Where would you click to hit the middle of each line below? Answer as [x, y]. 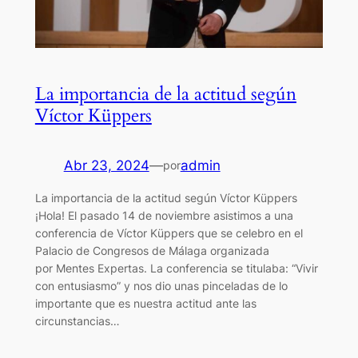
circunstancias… [77, 320]
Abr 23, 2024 [106, 165]
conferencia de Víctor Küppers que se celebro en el [169, 233]
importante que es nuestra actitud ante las [145, 303]
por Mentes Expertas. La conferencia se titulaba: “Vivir [176, 268]
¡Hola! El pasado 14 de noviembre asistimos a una [164, 215]
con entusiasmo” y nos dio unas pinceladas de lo [161, 285]
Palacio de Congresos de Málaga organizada [152, 250]
